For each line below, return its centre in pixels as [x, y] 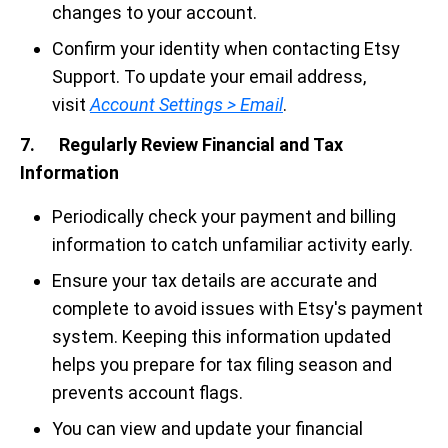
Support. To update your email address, [209, 76]
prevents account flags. [147, 392]
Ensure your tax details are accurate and [214, 280]
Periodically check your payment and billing [224, 216]
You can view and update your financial [207, 428]
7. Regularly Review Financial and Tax [181, 144]
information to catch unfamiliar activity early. [232, 244]
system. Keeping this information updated [221, 336]
